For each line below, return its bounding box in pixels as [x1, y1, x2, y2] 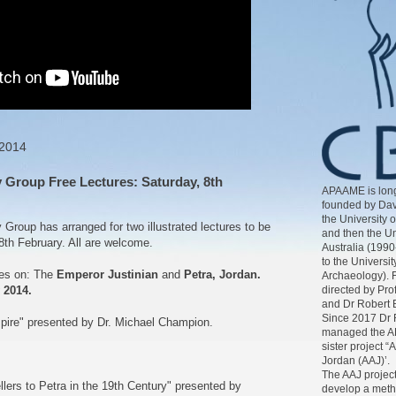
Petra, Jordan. [184, 268, 261, 282]
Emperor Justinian [57, 268, 158, 282]
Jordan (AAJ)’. [322, 354, 390, 366]
